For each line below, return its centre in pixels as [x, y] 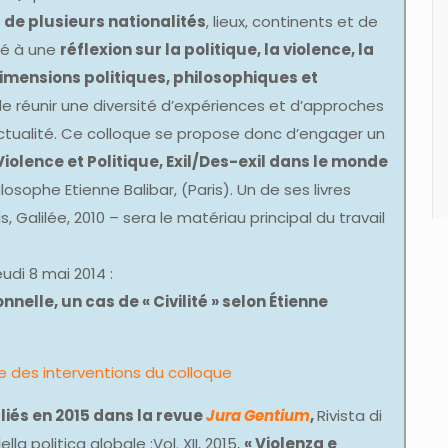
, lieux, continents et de [292, 21]
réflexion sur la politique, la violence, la [217, 49]
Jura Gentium [258, 415]
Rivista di [349, 415]
